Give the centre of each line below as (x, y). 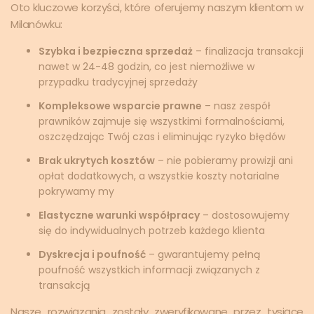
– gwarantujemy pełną (203, 254)
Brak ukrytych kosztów (97, 160)
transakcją (64, 285)
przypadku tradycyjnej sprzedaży (118, 82)
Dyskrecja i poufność (92, 254)
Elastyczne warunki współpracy (119, 215)
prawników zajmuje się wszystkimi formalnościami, (162, 121)
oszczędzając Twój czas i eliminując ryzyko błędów (162, 136)
